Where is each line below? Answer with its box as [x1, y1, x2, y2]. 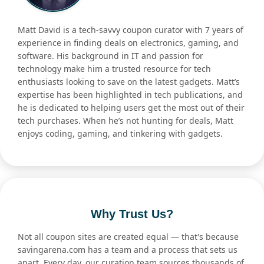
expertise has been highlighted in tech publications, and [18, 89, 243, 101]
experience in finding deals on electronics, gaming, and [18, 37, 239, 49]
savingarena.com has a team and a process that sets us [18, 244, 237, 256]
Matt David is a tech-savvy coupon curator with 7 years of [18, 24, 243, 36]
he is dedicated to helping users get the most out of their [18, 102, 245, 114]
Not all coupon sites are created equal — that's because [18, 231, 239, 243]
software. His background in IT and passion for [18, 50, 203, 62]
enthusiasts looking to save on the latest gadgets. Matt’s [18, 76, 240, 88]
